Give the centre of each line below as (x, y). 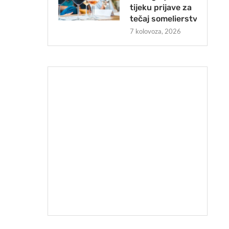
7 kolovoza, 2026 (155, 31)
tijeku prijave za (161, 8)
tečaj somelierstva (166, 19)
